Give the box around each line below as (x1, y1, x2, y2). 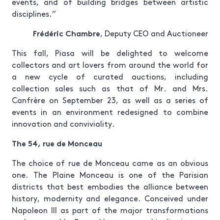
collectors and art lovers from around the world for (12, 58, 208, 70)
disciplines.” (12, 7, 56, 19)
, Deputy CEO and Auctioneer (100, 27, 208, 38)
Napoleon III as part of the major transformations (12, 204, 208, 215)
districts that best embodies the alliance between (12, 180, 208, 192)
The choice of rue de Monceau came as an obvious (12, 157, 208, 168)
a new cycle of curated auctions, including (12, 70, 208, 82)
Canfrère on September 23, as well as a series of (12, 94, 208, 105)
